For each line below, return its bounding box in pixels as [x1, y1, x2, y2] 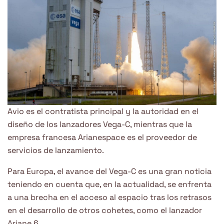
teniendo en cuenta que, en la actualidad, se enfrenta [7, 179, 211, 190]
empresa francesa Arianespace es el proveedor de [7, 132, 197, 143]
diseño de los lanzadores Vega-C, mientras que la [7, 119, 192, 130]
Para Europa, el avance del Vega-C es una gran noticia [7, 166, 211, 177]
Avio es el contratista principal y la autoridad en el [7, 106, 198, 117]
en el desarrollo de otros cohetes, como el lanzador [7, 205, 202, 216]
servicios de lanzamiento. [7, 145, 104, 156]
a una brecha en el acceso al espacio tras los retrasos [7, 192, 211, 203]
